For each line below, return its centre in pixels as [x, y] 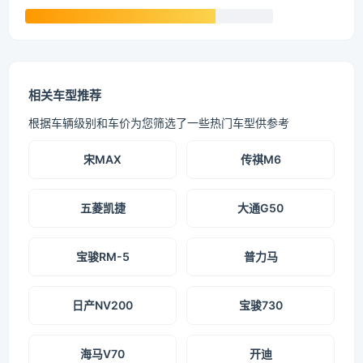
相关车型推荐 [65, 96]
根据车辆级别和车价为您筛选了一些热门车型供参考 [159, 123]
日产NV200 [102, 305]
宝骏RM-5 [102, 257]
